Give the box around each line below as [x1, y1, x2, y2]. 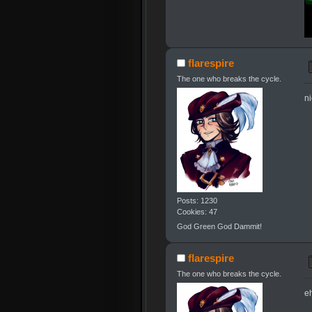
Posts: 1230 [176, 196, 217, 205]
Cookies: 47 [176, 208, 217, 217]
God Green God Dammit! [176, 222, 262, 231]
